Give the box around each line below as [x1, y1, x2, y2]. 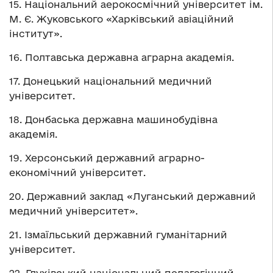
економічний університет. [9, 166, 146, 178]
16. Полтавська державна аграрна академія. [9, 51, 234, 63]
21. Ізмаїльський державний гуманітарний [9, 229, 227, 240]
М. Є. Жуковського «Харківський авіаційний [9, 13, 234, 24]
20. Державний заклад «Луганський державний [9, 190, 256, 202]
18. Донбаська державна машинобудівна [9, 113, 218, 125]
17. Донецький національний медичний [9, 75, 212, 87]
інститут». [9, 27, 62, 39]
